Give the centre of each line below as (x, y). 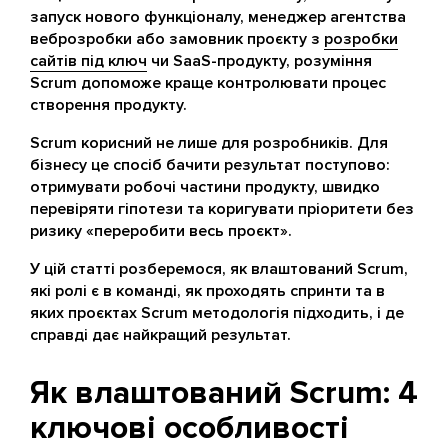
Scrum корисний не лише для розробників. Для (209, 143)
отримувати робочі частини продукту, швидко (205, 187)
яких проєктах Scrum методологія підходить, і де (217, 313)
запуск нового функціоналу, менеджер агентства (218, 17)
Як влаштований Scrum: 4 (224, 393)
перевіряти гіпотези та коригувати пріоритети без (222, 209)
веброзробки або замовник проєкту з (177, 39)
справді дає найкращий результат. (160, 335)
